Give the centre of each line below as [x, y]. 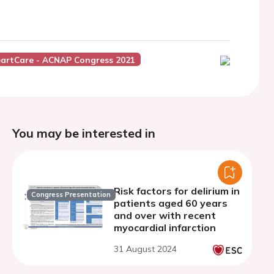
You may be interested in [84, 133]
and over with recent [165, 215]
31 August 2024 [145, 249]
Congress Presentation [71, 195]
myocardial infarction [165, 228]
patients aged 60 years [171, 203]
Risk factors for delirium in [177, 191]
